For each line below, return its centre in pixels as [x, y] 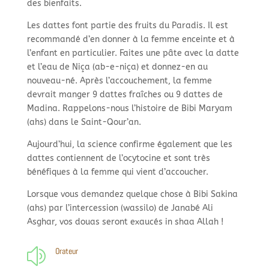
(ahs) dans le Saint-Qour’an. [84, 122]
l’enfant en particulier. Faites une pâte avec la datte [133, 53]
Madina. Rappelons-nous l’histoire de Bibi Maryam [129, 109]
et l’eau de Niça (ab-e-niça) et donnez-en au [117, 67]
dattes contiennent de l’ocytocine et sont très [118, 159]
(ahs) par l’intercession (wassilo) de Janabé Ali [120, 208]
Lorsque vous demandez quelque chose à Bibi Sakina [132, 195]
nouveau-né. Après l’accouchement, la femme [119, 81]
